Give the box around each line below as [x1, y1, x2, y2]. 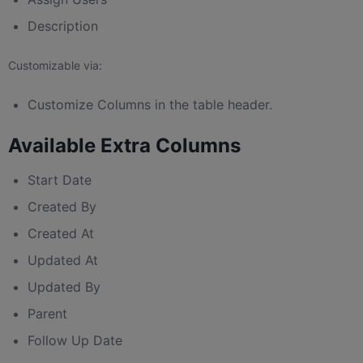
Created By [28, 199, 96, 216]
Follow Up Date [28, 332, 122, 349]
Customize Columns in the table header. [28, 96, 272, 113]
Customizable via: [8, 58, 102, 73]
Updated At [28, 252, 98, 269]
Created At [28, 225, 94, 242]
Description [28, 18, 98, 35]
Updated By [28, 279, 100, 296]
